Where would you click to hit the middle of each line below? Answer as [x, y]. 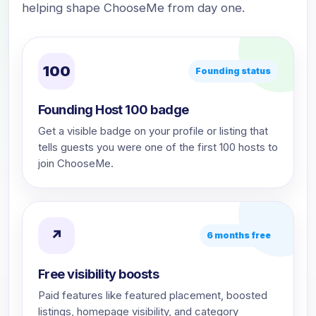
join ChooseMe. [76, 164]
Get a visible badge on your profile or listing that [153, 131]
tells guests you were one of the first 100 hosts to [158, 147]
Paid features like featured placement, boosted [153, 296]
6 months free [239, 235]
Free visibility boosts [98, 274]
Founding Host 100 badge [114, 109]
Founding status [233, 71]
